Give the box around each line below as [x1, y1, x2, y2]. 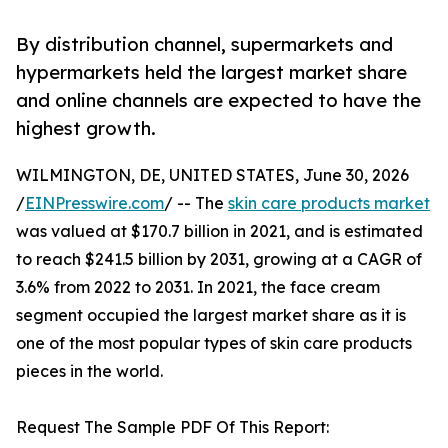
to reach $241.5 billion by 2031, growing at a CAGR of [16, 249, 422, 270]
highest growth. [16, 117, 156, 140]
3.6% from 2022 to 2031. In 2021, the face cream [16, 277, 380, 298]
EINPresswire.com [25, 193, 164, 214]
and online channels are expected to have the [16, 89, 421, 112]
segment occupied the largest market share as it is [16, 305, 406, 326]
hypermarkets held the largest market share [16, 61, 407, 84]
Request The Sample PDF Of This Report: [16, 417, 329, 438]
